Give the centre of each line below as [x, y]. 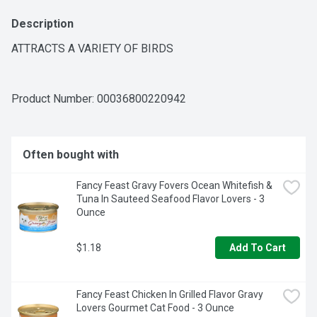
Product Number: [54, 99]
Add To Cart [258, 248]
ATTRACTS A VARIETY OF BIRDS [92, 49]
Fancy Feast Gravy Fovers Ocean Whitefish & [174, 186]
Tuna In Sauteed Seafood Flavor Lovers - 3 [171, 199]
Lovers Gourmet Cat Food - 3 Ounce [155, 308]
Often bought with [71, 155]
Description [42, 24]
